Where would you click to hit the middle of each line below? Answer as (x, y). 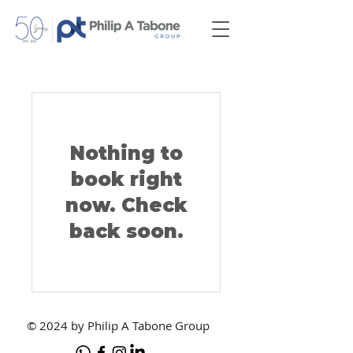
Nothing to (126, 153)
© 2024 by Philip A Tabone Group (118, 325)
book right (126, 179)
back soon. (126, 231)
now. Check (126, 205)
